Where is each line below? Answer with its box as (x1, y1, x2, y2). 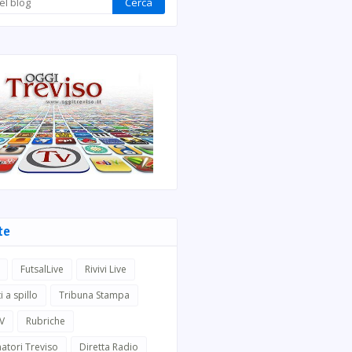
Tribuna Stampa (59, 288, 130, 302)
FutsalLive (20, 262, 64, 276)
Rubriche (26, 314, 65, 328)
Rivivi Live (85, 262, 126, 276)
